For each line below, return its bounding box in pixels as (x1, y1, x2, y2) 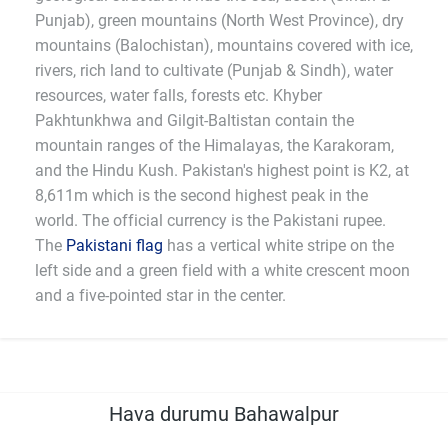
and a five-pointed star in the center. (35, 286, 286, 305)
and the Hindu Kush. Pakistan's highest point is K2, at (35, 161, 409, 180)
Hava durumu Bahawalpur (109, 402, 339, 426)
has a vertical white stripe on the (163, 236, 394, 255)
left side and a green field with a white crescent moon (35, 261, 410, 280)
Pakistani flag (66, 236, 163, 255)
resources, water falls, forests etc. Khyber (35, 86, 322, 105)
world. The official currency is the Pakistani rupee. (35, 211, 386, 230)
